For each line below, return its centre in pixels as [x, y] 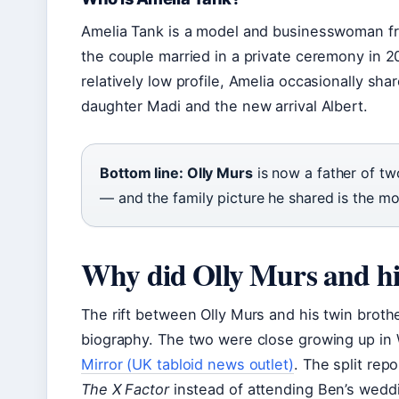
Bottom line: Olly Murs [176, 173]
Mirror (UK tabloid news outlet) [187, 365]
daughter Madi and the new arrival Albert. [224, 106]
